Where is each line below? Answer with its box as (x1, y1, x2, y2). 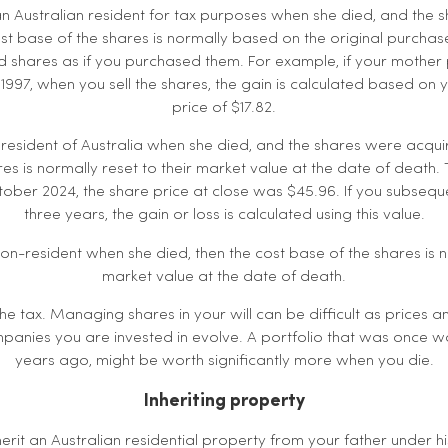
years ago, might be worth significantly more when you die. (14, 352, 434, 369)
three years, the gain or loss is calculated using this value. (23, 207, 425, 224)
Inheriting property (143, 392, 305, 411)
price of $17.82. (172, 99, 276, 116)
